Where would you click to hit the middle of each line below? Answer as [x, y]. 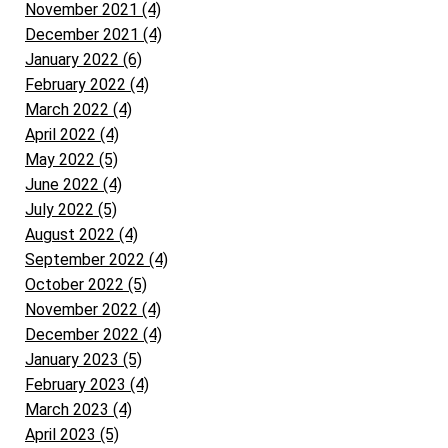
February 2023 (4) [87, 384]
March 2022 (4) [78, 109]
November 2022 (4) [93, 309]
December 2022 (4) [93, 334]
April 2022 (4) [72, 134]
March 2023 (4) [78, 409]
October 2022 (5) [86, 284]
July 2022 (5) [71, 209]
